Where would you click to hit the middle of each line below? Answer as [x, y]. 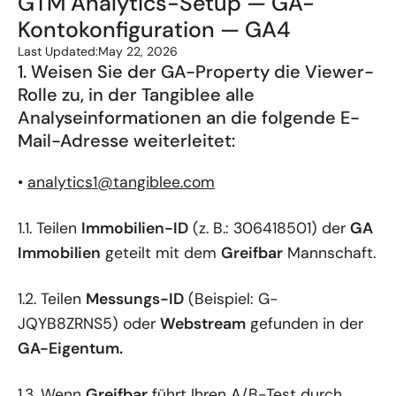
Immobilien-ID [135, 228]
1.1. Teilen [49, 228]
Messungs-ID [135, 298]
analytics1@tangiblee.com [121, 182]
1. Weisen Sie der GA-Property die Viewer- [196, 71]
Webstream [203, 323]
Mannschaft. [329, 252]
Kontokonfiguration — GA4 [154, 29]
